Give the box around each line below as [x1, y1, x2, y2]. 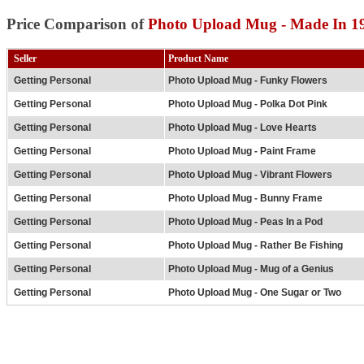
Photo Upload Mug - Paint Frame [168, 145, 316, 158]
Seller [11, 53, 37, 65]
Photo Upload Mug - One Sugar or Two [168, 287, 341, 299]
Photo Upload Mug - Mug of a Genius [168, 263, 334, 275]
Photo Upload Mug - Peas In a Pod [168, 216, 323, 228]
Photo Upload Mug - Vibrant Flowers [168, 169, 332, 181]
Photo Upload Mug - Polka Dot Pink [168, 98, 327, 110]
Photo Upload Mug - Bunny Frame [168, 193, 323, 205]
